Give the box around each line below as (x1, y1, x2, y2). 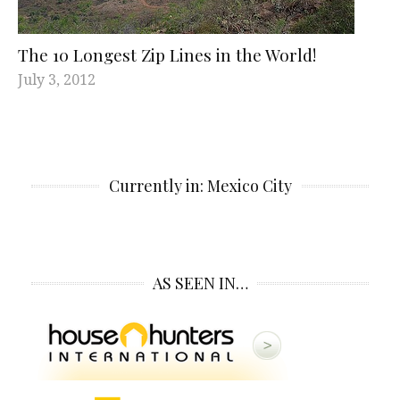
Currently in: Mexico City (108, 174, 292, 196)
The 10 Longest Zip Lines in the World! (18, 42, 316, 66)
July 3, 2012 (18, 69, 96, 89)
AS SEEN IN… (152, 271, 248, 294)
